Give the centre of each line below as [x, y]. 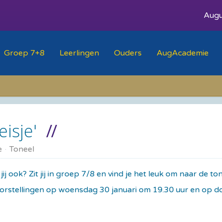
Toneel [22, 149]
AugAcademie [183, 53]
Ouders [128, 53]
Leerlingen [79, 53]
